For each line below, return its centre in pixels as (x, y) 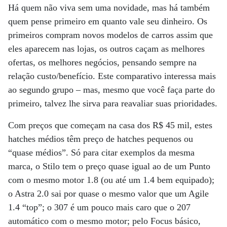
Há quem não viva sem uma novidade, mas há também (109, 7)
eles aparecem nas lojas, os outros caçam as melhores (106, 48)
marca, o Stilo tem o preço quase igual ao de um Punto (109, 166)
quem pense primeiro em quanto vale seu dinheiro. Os (108, 21)
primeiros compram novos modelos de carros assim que (110, 35)
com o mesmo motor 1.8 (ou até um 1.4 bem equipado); (111, 180)
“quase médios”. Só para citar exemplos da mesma (101, 152)
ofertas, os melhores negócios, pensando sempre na (102, 62)
